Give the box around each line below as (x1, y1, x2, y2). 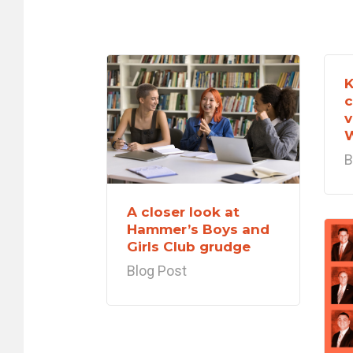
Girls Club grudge (127, 238, 251, 255)
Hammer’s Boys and (127, 221, 269, 237)
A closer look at (127, 203, 240, 220)
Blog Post (127, 262, 187, 279)
